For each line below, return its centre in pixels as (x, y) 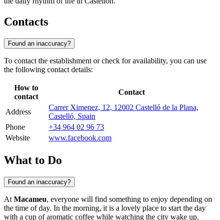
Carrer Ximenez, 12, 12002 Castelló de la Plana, (124, 107)
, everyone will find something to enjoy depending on (129, 199)
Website (18, 137)
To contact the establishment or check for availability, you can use (105, 60)
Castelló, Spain (72, 116)
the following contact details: (48, 69)
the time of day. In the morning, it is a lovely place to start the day (105, 208)
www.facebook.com (80, 137)
